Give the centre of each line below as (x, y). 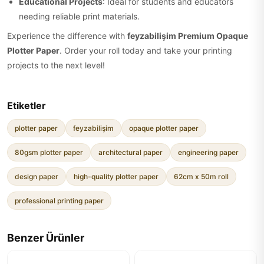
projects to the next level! (56, 65)
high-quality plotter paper (116, 176)
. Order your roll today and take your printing (146, 50)
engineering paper (208, 152)
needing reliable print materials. (79, 16)
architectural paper (131, 152)
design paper (37, 176)
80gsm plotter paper (49, 152)
